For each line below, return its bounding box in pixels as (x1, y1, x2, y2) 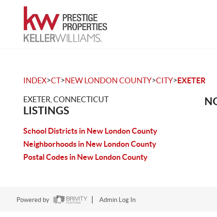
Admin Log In (99, 196, 136, 204)
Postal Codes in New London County (23, 153, 148, 161)
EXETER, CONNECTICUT (23, 95, 108, 104)
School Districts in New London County (23, 126, 157, 135)
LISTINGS (23, 104, 69, 116)
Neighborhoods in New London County (23, 139, 156, 148)
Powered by (16, 196, 51, 204)
